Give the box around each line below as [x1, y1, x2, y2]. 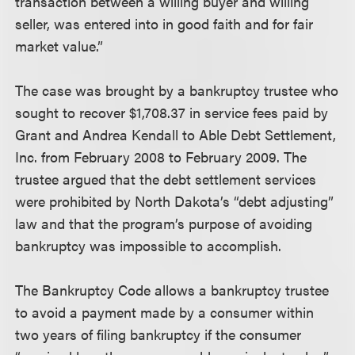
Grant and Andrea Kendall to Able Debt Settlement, [15, 124, 337, 144]
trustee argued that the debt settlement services [15, 169, 317, 189]
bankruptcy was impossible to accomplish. [15, 235, 282, 255]
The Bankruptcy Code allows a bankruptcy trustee [15, 280, 330, 300]
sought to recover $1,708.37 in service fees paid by [15, 102, 329, 122]
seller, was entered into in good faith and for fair [15, 13, 314, 33]
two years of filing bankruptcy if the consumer [15, 324, 302, 344]
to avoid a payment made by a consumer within [15, 302, 315, 322]
